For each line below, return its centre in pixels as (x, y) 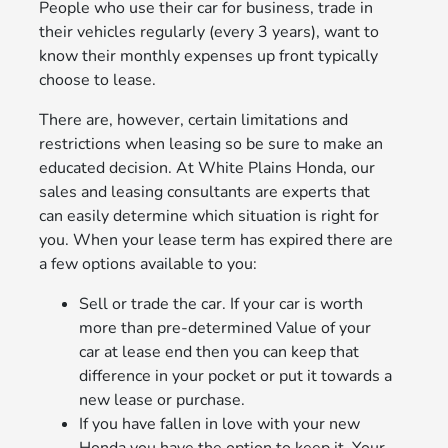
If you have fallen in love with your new (220, 424)
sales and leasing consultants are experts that (205, 192)
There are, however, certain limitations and (194, 120)
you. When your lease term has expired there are (216, 240)
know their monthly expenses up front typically (209, 56)
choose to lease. (98, 80)
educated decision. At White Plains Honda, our (207, 168)
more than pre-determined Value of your (225, 328)
